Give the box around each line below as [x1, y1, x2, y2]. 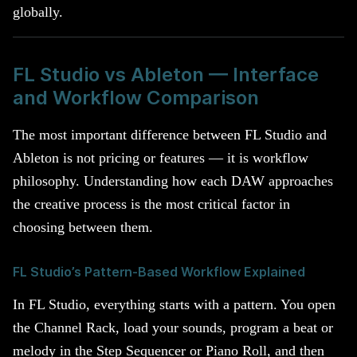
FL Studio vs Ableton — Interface [13, 62, 319, 86]
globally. [13, 3, 63, 20]
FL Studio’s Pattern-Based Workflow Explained [13, 264, 305, 280]
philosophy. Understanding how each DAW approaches [13, 172, 333, 189]
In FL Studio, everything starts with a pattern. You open [13, 296, 335, 313]
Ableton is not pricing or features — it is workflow [13, 149, 308, 166]
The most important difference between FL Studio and [13, 126, 327, 143]
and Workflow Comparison [13, 85, 259, 109]
